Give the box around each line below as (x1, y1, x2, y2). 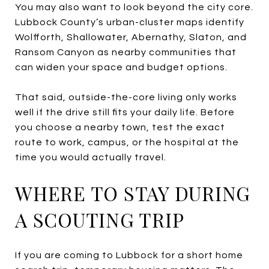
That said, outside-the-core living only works (15, 92, 237, 102)
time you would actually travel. (15, 152, 166, 162)
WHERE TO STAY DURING (15, 180, 250, 206)
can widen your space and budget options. (15, 62, 228, 72)
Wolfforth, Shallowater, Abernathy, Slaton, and (15, 32, 247, 42)
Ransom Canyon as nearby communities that (15, 47, 237, 57)
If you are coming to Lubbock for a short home (15, 250, 243, 260)
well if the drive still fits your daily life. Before (15, 107, 235, 117)
